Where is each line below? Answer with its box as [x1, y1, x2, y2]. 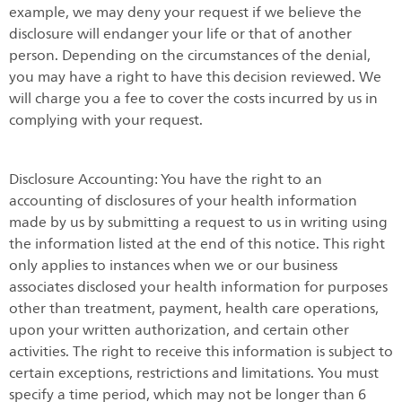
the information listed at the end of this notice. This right [9, 232, 385, 257]
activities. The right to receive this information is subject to [9, 340, 393, 364]
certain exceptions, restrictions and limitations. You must [9, 362, 379, 386]
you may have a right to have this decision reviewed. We [9, 65, 381, 89]
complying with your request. [9, 108, 203, 132]
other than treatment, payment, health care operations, [9, 297, 379, 321]
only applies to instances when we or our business [9, 254, 337, 278]
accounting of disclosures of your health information [9, 189, 357, 214]
